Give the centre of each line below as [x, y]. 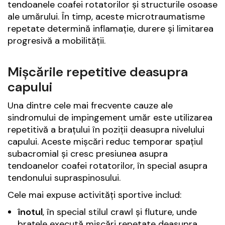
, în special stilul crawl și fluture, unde [120, 212]
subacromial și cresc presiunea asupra [88, 154]
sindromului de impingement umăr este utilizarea [110, 118]
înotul [30, 212]
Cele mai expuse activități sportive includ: [94, 195]
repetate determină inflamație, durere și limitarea [110, 29]
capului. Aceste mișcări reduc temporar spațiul [105, 142]
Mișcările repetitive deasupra [98, 72]
